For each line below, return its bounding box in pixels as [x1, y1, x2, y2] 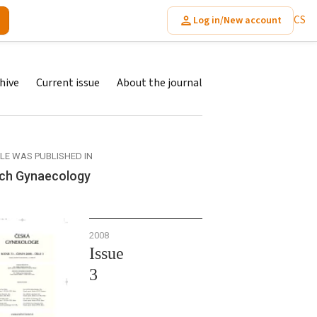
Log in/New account [193, 13, 282, 28]
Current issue [36, 75, 100, 91]
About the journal [117, 75, 202, 91]
